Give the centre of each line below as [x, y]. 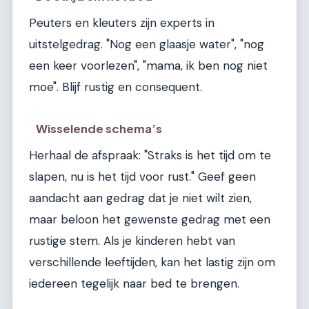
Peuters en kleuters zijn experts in [122, 23]
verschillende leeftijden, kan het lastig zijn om [152, 262]
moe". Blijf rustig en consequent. [116, 87]
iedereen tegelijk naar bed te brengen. [134, 284]
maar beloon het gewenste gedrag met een [150, 220]
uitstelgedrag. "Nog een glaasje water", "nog [147, 44]
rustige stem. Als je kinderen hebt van [132, 241]
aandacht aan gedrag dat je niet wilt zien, [140, 198]
